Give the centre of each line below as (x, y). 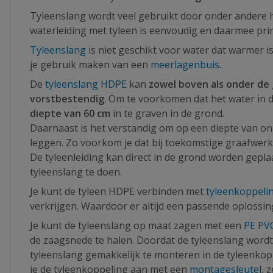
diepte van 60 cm (70, 113)
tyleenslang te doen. (78, 172)
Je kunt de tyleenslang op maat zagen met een (137, 225)
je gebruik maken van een (90, 65)
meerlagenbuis (185, 65)
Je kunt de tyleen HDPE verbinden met (118, 191)
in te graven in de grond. (168, 113)
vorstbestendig (67, 99)
